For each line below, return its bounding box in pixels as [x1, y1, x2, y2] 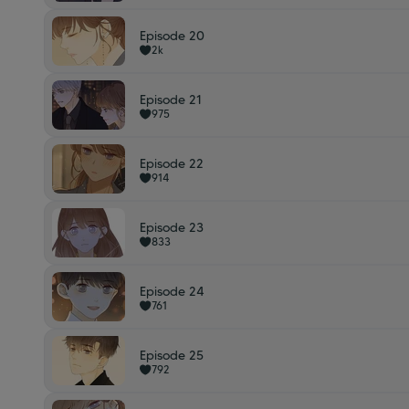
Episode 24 [140, 283, 204, 299]
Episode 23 [140, 219, 204, 236]
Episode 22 [140, 155, 204, 172]
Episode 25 [140, 347, 204, 363]
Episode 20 [140, 27, 204, 44]
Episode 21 [140, 91, 202, 108]
